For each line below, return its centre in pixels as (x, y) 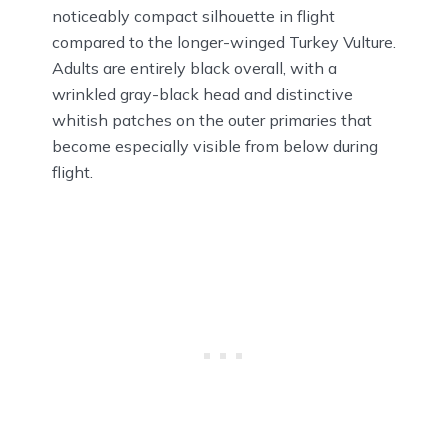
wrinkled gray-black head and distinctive (202, 94)
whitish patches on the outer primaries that (212, 120)
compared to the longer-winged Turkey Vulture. (224, 42)
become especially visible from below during (215, 146)
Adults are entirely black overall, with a (194, 68)
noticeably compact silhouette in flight (193, 16)
